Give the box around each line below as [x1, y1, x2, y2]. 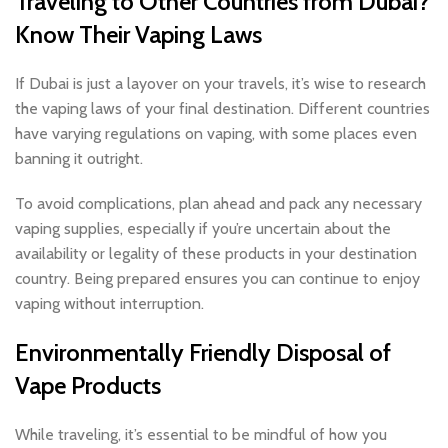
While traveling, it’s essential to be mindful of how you [15, 424, 387, 444]
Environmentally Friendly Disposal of [15, 337, 391, 367]
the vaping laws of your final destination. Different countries [15, 98, 430, 118]
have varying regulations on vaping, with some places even [15, 123, 417, 143]
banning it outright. [15, 148, 143, 168]
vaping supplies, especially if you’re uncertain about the [15, 218, 391, 238]
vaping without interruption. [15, 293, 204, 313]
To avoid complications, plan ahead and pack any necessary [15, 193, 422, 213]
